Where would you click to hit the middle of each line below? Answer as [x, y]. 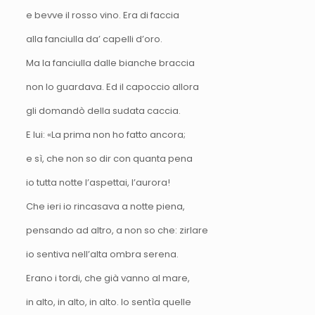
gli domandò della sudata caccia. [103, 110]
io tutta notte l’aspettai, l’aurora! [98, 182]
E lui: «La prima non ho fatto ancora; [105, 134]
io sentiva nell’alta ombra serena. [102, 254]
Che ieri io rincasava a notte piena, [105, 206]
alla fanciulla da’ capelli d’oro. [94, 39]
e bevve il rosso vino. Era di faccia [102, 15]
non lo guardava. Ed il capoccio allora [112, 86]
